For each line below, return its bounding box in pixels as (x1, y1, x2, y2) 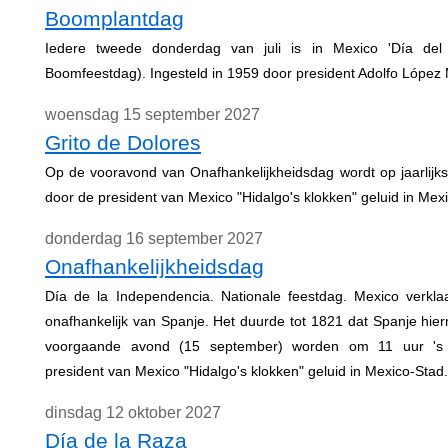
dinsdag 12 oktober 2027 (45, 404, 221, 421)
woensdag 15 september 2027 (45, 106, 260, 123)
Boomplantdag (45, 7, 184, 30)
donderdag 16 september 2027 (45, 230, 263, 247)
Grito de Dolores (45, 131, 201, 154)
